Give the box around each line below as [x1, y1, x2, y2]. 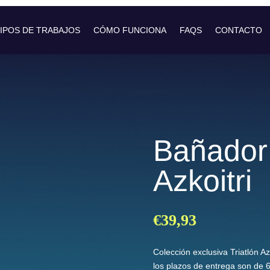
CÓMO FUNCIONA [93, 25, 166, 36]
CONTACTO [215, 25, 262, 36]
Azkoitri [152, 163, 252, 198]
